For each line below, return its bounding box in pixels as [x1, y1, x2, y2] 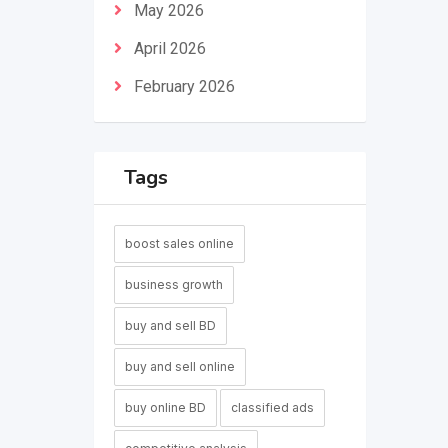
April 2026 [133, 39, 206, 58]
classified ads [230, 400, 314, 415]
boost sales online [124, 236, 234, 251]
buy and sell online [124, 359, 235, 374]
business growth [124, 277, 223, 292]
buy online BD [124, 400, 206, 415]
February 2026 [133, 77, 235, 96]
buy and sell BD [124, 318, 216, 333]
